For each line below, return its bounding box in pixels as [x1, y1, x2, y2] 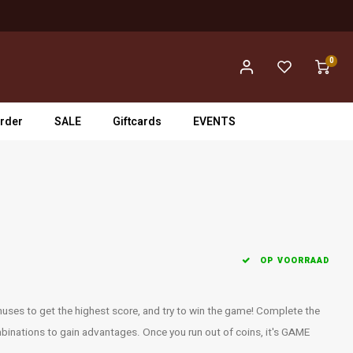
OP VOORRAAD [257, 255, 329, 266]
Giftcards [113, 113, 162, 130]
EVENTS [193, 113, 236, 130]
